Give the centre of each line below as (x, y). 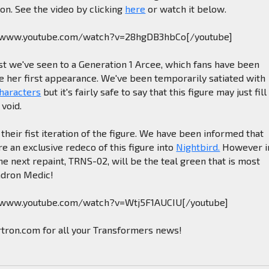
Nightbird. (198, 147)
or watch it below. (186, 8)
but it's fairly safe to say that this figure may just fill (154, 91)
